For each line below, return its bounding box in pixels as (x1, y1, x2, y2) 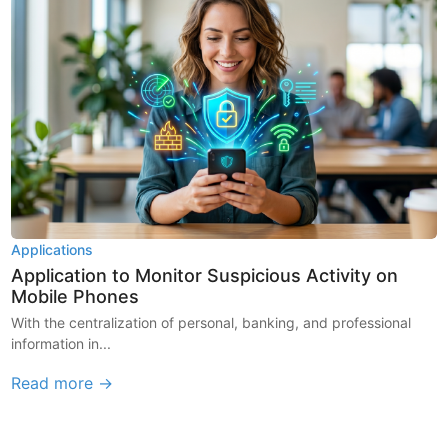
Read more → (11, 372, 114, 393)
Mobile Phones (11, 285, 140, 307)
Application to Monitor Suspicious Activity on (11, 264, 399, 286)
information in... (11, 334, 112, 352)
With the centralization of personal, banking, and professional (11, 313, 412, 331)
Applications (11, 240, 94, 258)
